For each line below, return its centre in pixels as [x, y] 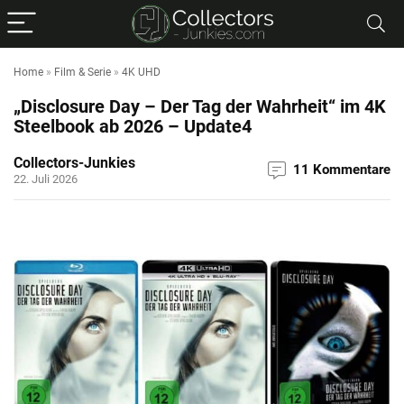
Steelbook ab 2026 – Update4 [133, 126]
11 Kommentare [342, 170]
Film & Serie [83, 72]
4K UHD [141, 72]
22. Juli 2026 [46, 179]
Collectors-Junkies [74, 163]
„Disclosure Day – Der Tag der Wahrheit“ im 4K [200, 106]
